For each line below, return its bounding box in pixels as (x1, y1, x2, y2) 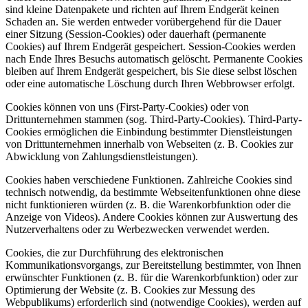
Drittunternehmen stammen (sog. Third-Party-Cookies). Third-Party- (5, 113, 302, 126)
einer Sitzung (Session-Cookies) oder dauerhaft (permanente (5, 28, 266, 41)
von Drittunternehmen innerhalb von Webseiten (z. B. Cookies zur (5, 138, 293, 151)
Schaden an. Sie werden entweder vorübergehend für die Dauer (5, 16, 281, 28)
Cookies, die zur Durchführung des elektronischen (5, 247, 223, 259)
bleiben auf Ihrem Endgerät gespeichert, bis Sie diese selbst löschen (5, 65, 297, 78)
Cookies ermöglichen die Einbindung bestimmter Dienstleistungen (5, 126, 292, 138)
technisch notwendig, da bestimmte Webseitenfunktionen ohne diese (5, 186, 300, 199)
